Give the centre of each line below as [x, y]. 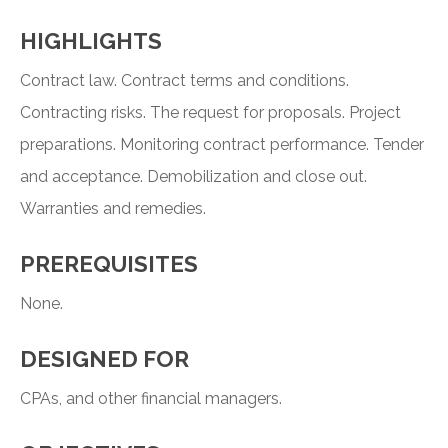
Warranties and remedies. [113, 209]
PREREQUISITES [109, 264]
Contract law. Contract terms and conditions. [184, 81]
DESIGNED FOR [104, 359]
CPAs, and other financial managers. [151, 399]
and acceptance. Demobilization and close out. [193, 177]
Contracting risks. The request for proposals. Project [210, 113]
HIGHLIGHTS [91, 41]
